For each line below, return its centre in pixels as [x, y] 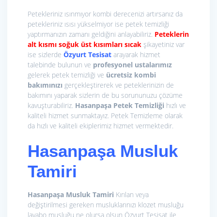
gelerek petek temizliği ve [67, 75]
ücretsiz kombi [131, 75]
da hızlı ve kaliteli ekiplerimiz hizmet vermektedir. [101, 126]
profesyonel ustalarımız [132, 65]
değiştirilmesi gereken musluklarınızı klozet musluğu [106, 205]
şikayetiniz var [164, 45]
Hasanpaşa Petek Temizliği [121, 106]
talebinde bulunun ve [60, 65]
